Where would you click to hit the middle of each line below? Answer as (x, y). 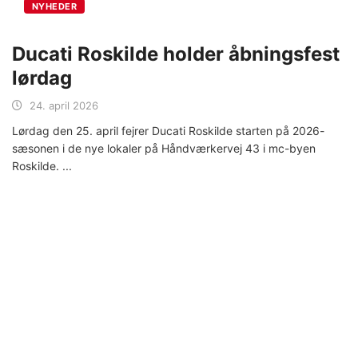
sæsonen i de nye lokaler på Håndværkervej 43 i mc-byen (164, 148)
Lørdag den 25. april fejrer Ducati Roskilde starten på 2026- (168, 130)
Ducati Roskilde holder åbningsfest (176, 54)
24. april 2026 (64, 105)
